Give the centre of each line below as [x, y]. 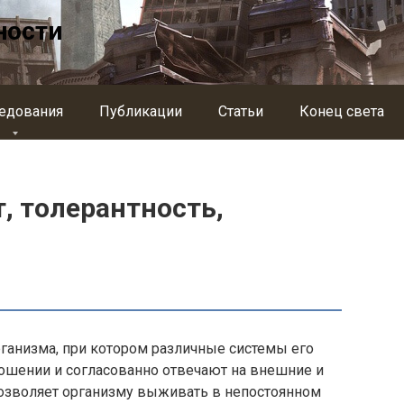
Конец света [342, 111]
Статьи [241, 111]
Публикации [141, 111]
